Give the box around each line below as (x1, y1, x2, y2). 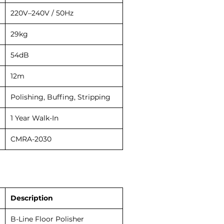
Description (10, 193, 53, 202)
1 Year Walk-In (10, 113, 58, 122)
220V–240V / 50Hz (10, 8, 73, 17)
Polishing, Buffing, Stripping (10, 92, 110, 101)
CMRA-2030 (10, 134, 51, 143)
